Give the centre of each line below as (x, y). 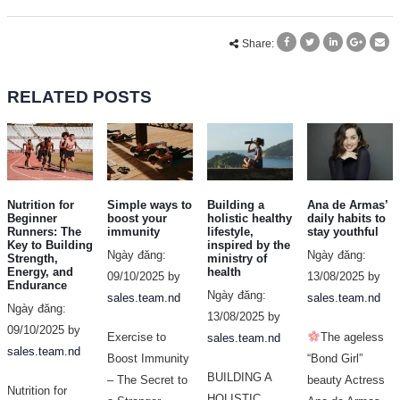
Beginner (32, 219)
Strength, (33, 259)
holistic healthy (250, 219)
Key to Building (50, 246)
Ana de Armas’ (347, 205)
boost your (137, 219)
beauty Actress (346, 380)
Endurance (37, 286)
